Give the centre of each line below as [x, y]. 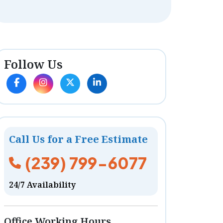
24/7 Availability [43, 185]
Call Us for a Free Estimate [79, 139]
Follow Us [34, 64]
